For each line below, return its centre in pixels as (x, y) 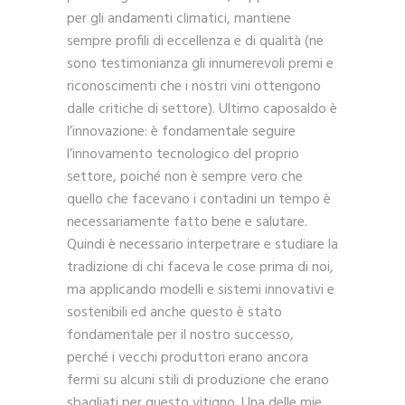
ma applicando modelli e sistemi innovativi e (201, 291)
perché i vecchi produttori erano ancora (188, 358)
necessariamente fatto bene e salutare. (187, 223)
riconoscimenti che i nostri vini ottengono (194, 87)
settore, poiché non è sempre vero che (185, 178)
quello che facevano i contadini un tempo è (199, 200)
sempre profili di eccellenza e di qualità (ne (195, 42)
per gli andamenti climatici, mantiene (179, 19)
